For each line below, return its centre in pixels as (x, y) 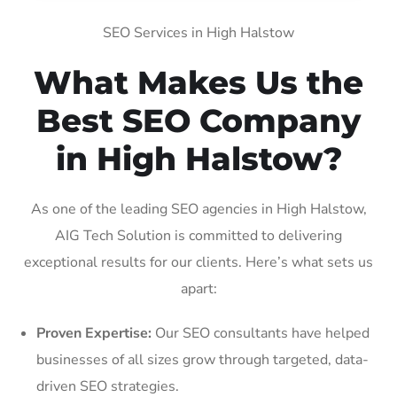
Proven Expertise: (94, 333)
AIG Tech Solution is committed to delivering (198, 235)
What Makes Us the (198, 82)
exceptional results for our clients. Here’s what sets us (198, 262)
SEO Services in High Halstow (198, 32)
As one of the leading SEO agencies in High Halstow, (198, 209)
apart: (198, 288)
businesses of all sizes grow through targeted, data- (202, 359)
